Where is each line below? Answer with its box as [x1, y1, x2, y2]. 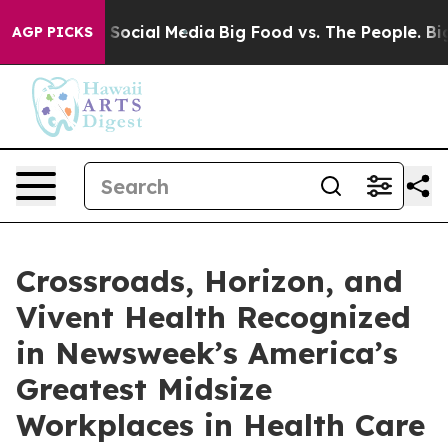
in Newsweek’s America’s [16, 334, 398, 372]
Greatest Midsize [16, 370, 272, 408]
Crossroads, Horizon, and [16, 262, 403, 300]
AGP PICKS [12, 23, 93, 41]
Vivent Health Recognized [16, 298, 411, 336]
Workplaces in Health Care [16, 406, 425, 444]
